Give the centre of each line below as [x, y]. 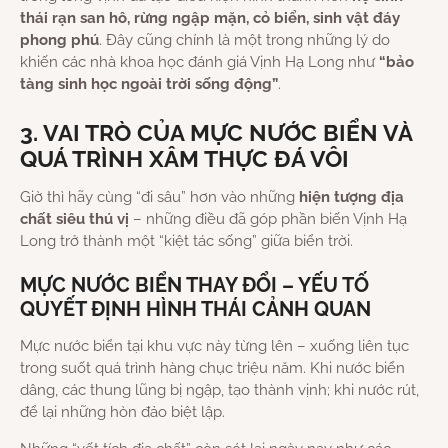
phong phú [59, 40]
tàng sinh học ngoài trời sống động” [149, 84]
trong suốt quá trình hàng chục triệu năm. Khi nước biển [212, 368]
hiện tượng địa [351, 197]
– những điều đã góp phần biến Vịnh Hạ [268, 219]
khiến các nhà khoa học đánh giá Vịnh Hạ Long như [199, 62]
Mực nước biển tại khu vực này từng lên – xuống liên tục [214, 346]
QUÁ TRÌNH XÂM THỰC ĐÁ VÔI [184, 159]
